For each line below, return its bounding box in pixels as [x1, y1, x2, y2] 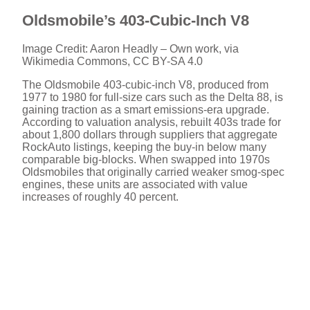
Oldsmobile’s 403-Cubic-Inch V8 [22, 12, 249, 30]
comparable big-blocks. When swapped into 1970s [22, 154, 270, 166]
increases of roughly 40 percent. [22, 191, 179, 203]
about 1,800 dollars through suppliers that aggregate [22, 129, 277, 141]
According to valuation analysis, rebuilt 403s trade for [22, 116, 281, 129]
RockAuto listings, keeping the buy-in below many [22, 141, 266, 154]
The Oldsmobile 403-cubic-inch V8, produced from [22, 79, 268, 91]
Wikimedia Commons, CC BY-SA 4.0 [22, 55, 203, 68]
